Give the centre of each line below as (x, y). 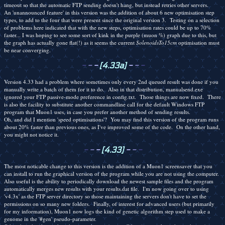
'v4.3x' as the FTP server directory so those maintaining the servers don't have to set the (105, 196)
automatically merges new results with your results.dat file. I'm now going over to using (106, 189)
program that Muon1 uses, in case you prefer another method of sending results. (97, 112)
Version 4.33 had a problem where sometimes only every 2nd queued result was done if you (111, 82)
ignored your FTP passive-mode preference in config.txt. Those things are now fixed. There (113, 97)
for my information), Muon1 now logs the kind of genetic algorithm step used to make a (107, 211)
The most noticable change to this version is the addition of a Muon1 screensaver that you (108, 166)
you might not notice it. (31, 135)
